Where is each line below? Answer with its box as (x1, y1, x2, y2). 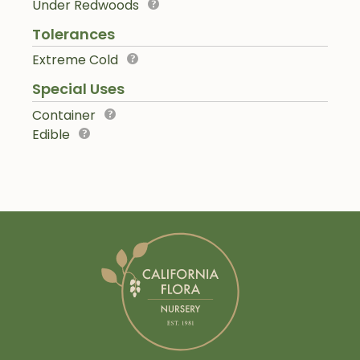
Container (32, 106, 96, 125)
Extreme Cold (32, 51, 118, 70)
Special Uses (32, 79, 125, 100)
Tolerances (32, 23, 115, 44)
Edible (32, 125, 70, 145)
